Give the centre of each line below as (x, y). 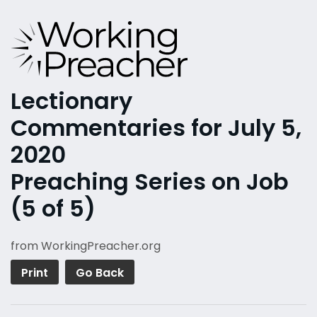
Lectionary (71, 101)
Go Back (100, 273)
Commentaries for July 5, (156, 128)
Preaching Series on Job (150, 182)
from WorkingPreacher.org (86, 246)
